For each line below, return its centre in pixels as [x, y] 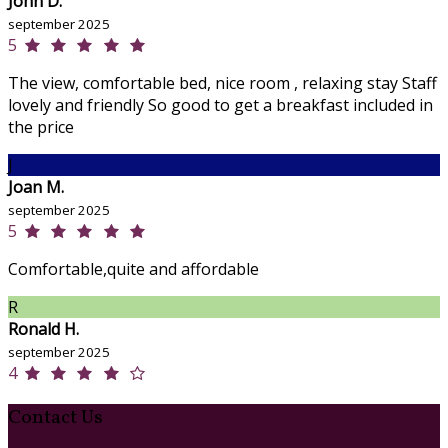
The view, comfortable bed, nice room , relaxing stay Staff [222, 83]
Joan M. [36, 187]
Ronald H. [43, 329]
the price [41, 127]
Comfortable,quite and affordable [133, 269]
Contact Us [55, 418]
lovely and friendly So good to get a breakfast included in [220, 105]
